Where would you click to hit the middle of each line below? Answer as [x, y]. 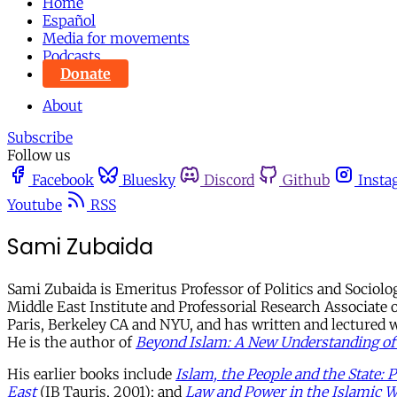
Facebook [63, 180]
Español [69, 20]
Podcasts [72, 56]
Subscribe [40, 137]
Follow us [39, 155]
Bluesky [149, 180]
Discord [229, 180]
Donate [86, 74]
